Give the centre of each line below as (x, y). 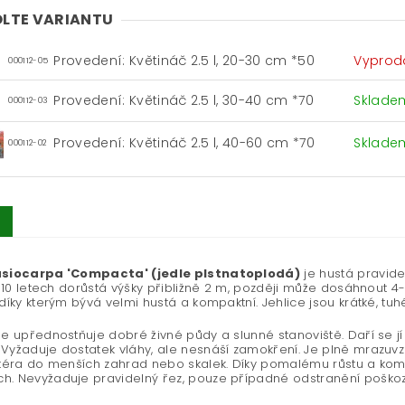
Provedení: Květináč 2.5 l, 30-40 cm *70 (184, 101)
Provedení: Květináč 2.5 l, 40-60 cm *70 (184, 143)
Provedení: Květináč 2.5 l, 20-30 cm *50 (184, 61)
